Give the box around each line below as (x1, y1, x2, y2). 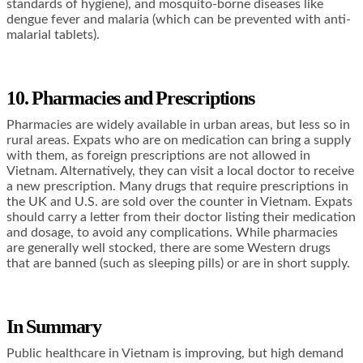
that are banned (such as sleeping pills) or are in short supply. (6, 257, 350, 271)
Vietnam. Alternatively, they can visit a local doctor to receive (6, 164, 354, 178)
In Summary (6, 316, 101, 338)
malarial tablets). (6, 28, 100, 42)
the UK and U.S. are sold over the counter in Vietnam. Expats (6, 195, 352, 209)
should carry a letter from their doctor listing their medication (6, 211, 356, 224)
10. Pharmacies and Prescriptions (6, 88, 254, 109)
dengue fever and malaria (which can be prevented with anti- (6, 13, 351, 27)
